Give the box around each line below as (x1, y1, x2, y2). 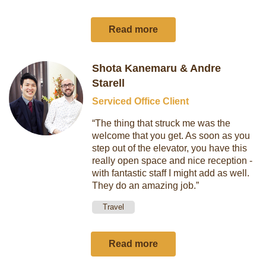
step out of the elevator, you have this (92, 143, 248, 153)
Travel (103, 202, 125, 211)
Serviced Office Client (92, 96, 189, 106)
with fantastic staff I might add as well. (92, 168, 250, 178)
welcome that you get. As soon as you (92, 131, 251, 141)
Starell (92, 77, 125, 89)
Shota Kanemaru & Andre (92, 62, 221, 74)
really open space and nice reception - (92, 156, 253, 166)
